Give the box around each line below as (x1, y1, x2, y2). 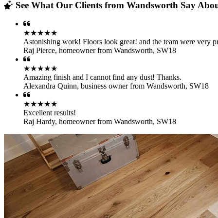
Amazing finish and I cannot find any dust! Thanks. (23, 73, 182, 82)
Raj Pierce (23, 46, 55, 55)
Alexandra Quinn (23, 82, 77, 91)
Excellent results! (23, 109, 76, 117)
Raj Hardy (23, 117, 55, 126)
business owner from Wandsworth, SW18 (81, 82, 209, 91)
